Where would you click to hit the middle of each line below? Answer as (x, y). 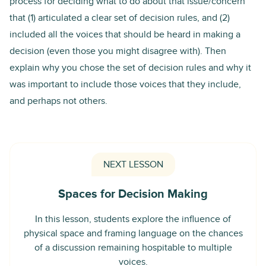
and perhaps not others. (58, 101)
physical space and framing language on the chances (133, 233)
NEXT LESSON (133, 164)
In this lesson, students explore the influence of (133, 219)
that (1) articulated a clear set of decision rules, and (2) (120, 18)
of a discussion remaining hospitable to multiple (133, 247)
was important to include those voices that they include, (125, 84)
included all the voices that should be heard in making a (125, 34)
